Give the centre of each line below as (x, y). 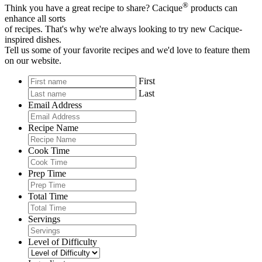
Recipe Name (53, 127)
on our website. (33, 60)
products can (213, 8)
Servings (44, 219)
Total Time (48, 196)
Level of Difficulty (63, 242)
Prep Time (47, 173)
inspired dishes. (33, 39)
